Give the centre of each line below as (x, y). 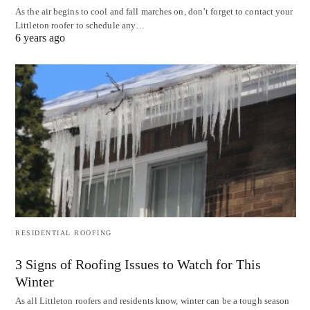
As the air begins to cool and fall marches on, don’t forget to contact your (154, 12)
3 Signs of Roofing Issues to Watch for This (138, 264)
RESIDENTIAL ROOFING (64, 232)
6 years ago (40, 38)
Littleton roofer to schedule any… (80, 26)
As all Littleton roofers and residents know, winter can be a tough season (153, 300)
